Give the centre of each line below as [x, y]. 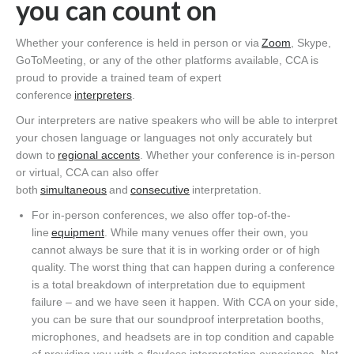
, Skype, [311, 43]
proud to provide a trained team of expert [119, 78]
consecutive [160, 190]
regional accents [99, 155]
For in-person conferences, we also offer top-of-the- [161, 215]
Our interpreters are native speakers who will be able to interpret [177, 121]
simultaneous [73, 190]
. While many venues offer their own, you [206, 233]
